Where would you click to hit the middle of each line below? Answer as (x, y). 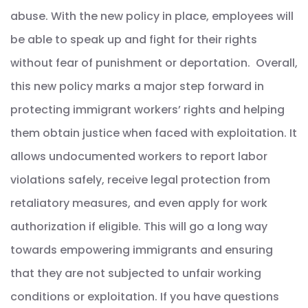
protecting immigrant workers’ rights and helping (147, 110)
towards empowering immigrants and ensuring (142, 250)
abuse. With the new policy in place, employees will (152, 16)
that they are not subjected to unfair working (136, 274)
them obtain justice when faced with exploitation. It (154, 133)
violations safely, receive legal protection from (140, 180)
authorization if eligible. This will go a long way (139, 227)
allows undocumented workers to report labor (139, 157)
